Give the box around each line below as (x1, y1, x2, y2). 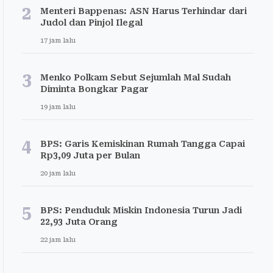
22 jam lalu (40, 236, 76, 244)
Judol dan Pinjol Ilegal (40, 18, 143, 27)
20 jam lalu (40, 169, 76, 177)
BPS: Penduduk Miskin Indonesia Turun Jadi (40, 205, 242, 215)
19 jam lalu (40, 103, 76, 111)
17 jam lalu (40, 37, 76, 44)
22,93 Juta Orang (40, 217, 118, 227)
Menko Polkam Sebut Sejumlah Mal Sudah (40, 73, 231, 82)
